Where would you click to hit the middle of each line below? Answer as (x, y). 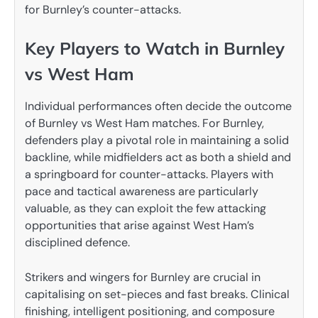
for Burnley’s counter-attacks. (103, 10)
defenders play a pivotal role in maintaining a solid (157, 141)
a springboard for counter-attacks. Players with (149, 175)
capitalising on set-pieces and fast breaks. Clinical (157, 294)
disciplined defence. (77, 243)
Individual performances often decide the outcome (158, 106)
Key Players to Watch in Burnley (155, 49)
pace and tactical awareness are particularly (142, 192)
